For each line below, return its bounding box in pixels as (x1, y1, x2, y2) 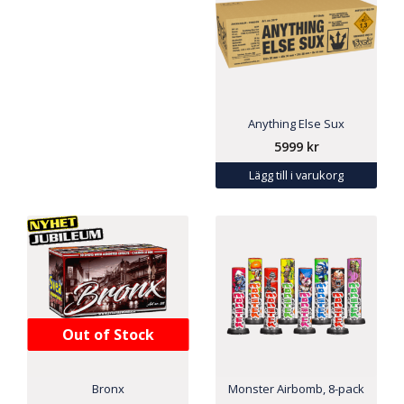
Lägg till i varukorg (249, 166, 344, 183)
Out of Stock (61, 324, 154, 344)
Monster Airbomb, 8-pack (228, 381, 364, 398)
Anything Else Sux (248, 115, 344, 133)
